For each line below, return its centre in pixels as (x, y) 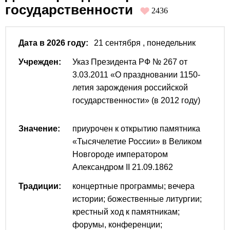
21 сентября (117, 43)
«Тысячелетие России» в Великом (137, 142)
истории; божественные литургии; (137, 199)
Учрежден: (40, 62)
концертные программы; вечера (133, 186)
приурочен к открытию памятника (136, 129)
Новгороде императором (120, 155)
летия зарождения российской (130, 88)
